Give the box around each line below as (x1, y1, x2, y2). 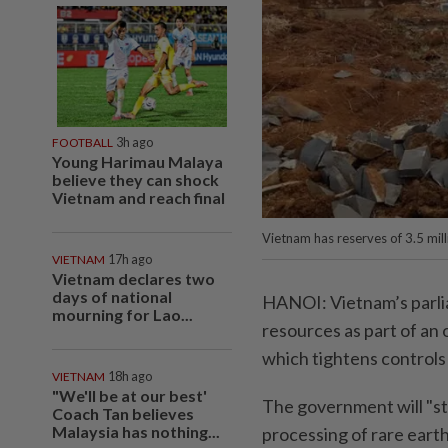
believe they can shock (52, 169, 219, 189)
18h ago (108, 368, 152, 384)
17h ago (108, 251, 152, 267)
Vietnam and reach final (52, 187, 225, 207)
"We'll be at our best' (52, 385, 207, 405)
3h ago (116, 134, 153, 150)
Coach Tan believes (52, 403, 194, 423)
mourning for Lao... (52, 304, 193, 324)
